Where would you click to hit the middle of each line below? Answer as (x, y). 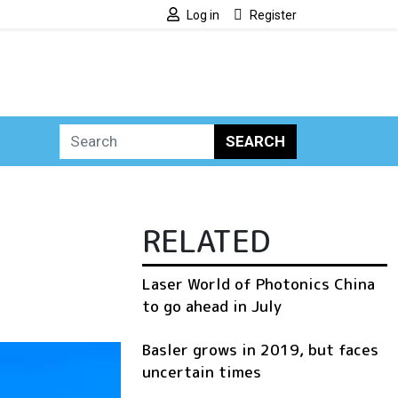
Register (273, 15)
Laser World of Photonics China (259, 284)
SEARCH (255, 141)
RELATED (206, 241)
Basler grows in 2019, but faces (260, 350)
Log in (203, 15)
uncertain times (202, 372)
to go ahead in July (212, 306)
